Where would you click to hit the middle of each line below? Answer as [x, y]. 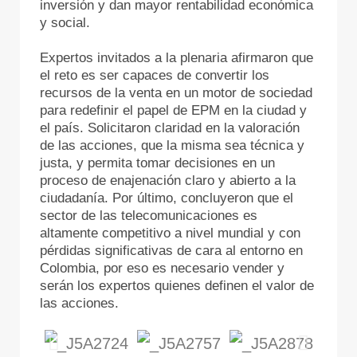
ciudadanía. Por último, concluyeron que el [167, 198]
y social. [67, 22]
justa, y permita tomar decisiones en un [157, 163]
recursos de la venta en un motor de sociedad [176, 92]
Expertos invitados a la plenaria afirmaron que [177, 57]
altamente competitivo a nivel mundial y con [170, 233]
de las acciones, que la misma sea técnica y [172, 145]
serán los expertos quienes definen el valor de [177, 285]
